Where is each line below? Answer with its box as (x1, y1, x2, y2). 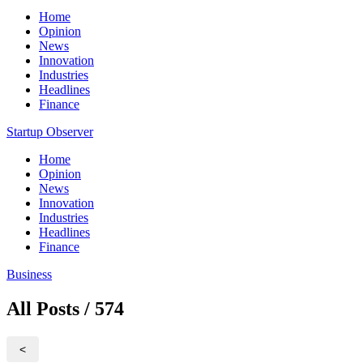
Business (6, 267, 52, 281)
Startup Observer (6, 125, 93, 139)
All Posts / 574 (6, 297, 124, 319)
